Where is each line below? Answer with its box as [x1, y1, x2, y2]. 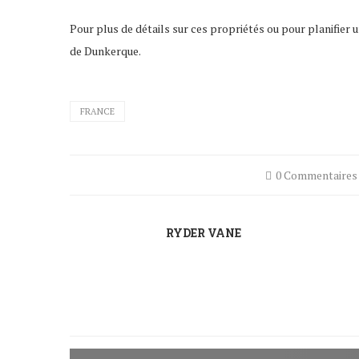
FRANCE [80, 105, 115, 117]
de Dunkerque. [70, 42, 141, 58]
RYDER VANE [166, 224, 241, 240]
